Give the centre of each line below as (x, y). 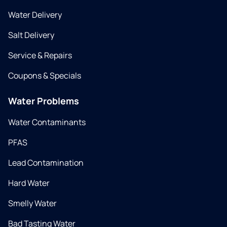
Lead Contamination (46, 163)
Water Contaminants (47, 122)
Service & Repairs (40, 55)
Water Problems (44, 101)
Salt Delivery (31, 35)
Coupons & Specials (45, 76)
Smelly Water (32, 203)
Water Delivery (35, 15)
